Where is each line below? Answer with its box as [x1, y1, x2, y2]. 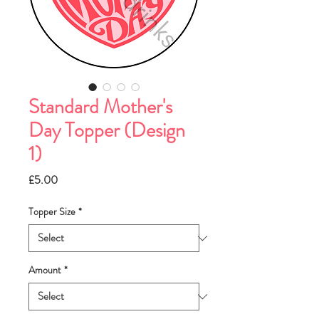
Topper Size [28, 204, 75, 219]
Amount [28, 263, 61, 278]
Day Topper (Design [28, 116, 185, 145]
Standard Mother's [28, 93, 172, 122]
